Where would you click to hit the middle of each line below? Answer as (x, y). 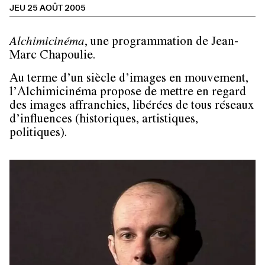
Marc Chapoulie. (52, 56)
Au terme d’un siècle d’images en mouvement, (129, 79)
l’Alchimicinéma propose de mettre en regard (128, 93)
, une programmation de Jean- (161, 43)
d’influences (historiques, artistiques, (104, 120)
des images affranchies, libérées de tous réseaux (132, 106)
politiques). (38, 134)
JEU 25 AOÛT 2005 (48, 7)
